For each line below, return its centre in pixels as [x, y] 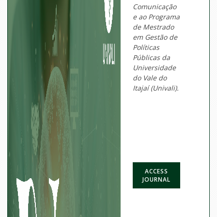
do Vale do [150, 78]
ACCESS [156, 171]
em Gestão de [155, 37]
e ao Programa [156, 17]
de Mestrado [153, 27]
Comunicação [155, 7]
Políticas [146, 47]
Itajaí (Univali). [156, 88]
